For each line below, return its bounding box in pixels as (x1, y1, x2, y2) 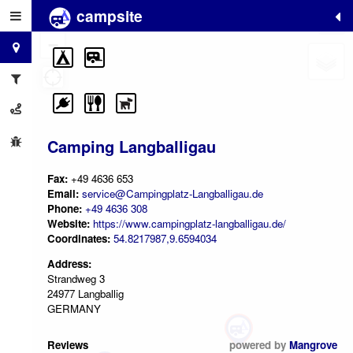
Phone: (47, 200, 82, 216)
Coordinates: (47, 230, 113, 246)
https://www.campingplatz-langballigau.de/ (93, 215, 286, 231)
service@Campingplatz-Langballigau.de (82, 185, 263, 201)
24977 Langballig (47, 286, 124, 302)
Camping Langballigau (47, 135, 216, 158)
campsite (72, 5, 143, 27)
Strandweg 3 (47, 271, 105, 287)
